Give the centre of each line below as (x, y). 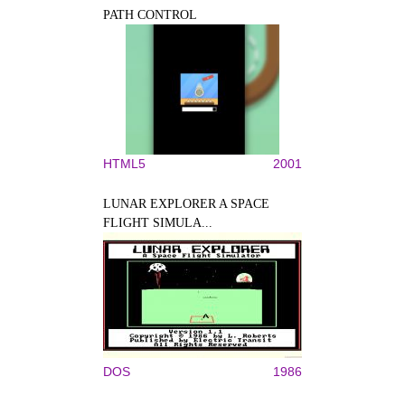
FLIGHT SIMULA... (158, 222)
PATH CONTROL (150, 14)
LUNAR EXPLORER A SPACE (186, 203)
